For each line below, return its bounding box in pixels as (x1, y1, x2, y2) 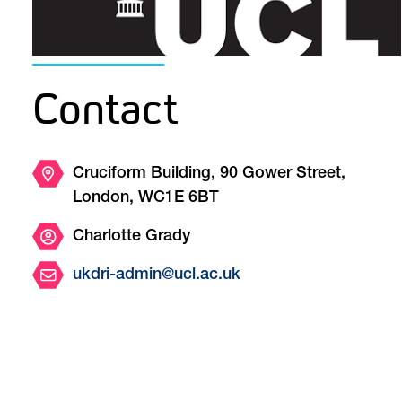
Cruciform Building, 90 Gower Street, (73, 165, 345, 182)
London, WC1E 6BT (73, 189, 219, 206)
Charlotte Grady (73, 228, 190, 245)
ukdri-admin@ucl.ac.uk (73, 267, 240, 284)
